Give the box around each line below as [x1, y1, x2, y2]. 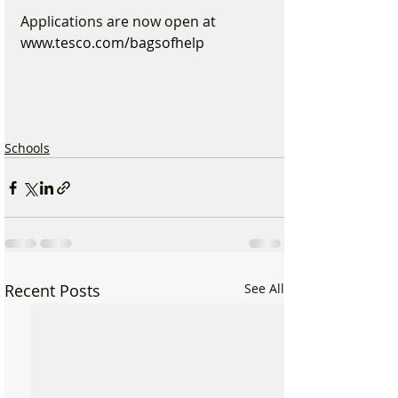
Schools [4, 139, 50, 156]
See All [244, 280, 284, 297]
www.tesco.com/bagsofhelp [20, 33, 204, 52]
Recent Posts [4, 280, 100, 301]
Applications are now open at [20, 12, 219, 31]
